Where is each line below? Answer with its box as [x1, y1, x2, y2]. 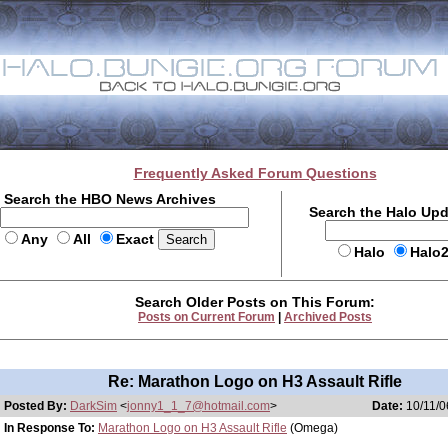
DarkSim [70, 399, 117, 413]
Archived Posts [284, 310, 372, 324]
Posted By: [4, 399, 70, 413]
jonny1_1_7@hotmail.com [127, 399, 270, 413]
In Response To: [4, 421, 95, 435]
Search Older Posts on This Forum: [135, 294, 375, 310]
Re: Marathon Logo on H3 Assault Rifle [108, 373, 402, 390]
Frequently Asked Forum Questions [133, 165, 377, 181]
